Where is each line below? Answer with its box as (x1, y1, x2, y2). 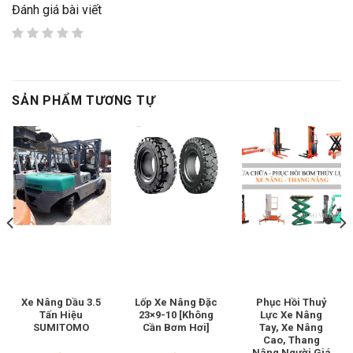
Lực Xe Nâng (260, 309, 323, 321)
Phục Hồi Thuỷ (255, 296, 327, 309)
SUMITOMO (33, 321, 90, 334)
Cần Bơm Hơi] (143, 321, 210, 334)
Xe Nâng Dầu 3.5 (21, 296, 102, 309)
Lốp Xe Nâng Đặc (135, 296, 218, 309)
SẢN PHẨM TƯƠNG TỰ (12, 92, 155, 108)
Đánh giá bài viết (12, 2, 102, 17)
